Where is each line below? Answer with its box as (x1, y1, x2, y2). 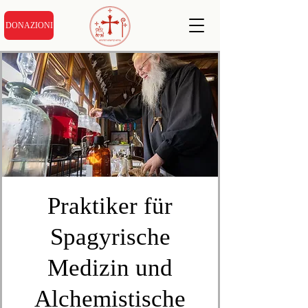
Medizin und (47, 254, 173, 281)
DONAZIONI (5, 20, 53, 30)
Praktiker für (47, 192, 173, 219)
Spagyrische (49, 223, 170, 250)
